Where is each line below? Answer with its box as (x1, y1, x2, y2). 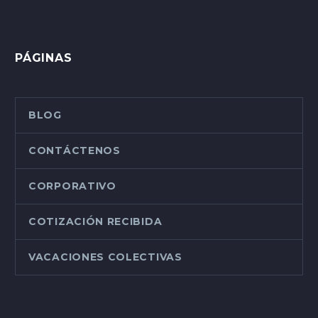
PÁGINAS (15, 50, 72, 65)
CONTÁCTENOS (28, 143, 121, 157)
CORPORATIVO (28, 179, 116, 192)
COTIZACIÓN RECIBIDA (28, 214, 163, 228)
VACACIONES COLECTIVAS (28, 250, 182, 263)
